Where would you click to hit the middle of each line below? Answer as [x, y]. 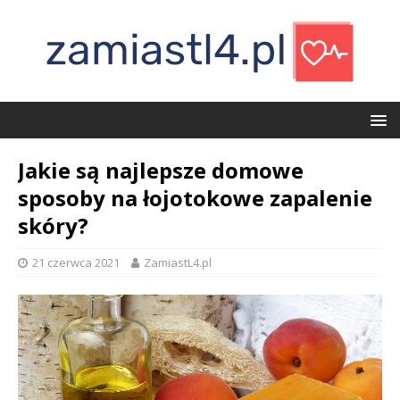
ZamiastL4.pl [178, 262]
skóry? [53, 225]
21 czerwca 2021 [76, 262]
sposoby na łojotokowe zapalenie [195, 198]
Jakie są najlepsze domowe [161, 170]
